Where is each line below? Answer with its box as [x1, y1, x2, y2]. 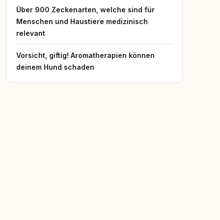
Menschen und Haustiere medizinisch [16, 17, 148, 26]
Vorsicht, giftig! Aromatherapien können [16, 51, 155, 59]
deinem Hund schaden [16, 63, 94, 71]
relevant [16, 29, 45, 37]
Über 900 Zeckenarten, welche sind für [16, 5, 155, 14]
